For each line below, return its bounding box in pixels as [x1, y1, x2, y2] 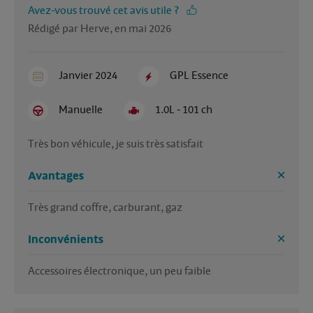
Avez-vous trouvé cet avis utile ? [28, 3, 179, 17]
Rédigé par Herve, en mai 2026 [28, 21, 171, 36]
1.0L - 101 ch [154, 103, 212, 117]
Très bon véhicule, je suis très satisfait [28, 137, 203, 152]
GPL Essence [169, 68, 228, 82]
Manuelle [59, 103, 103, 117]
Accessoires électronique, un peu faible [28, 264, 211, 279]
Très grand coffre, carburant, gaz [28, 201, 182, 215]
